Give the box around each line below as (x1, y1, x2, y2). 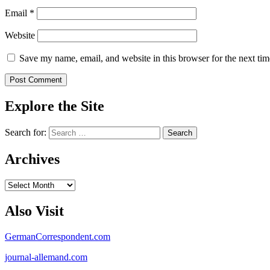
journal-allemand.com (5, 251, 87, 262)
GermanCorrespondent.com (5, 231, 110, 242)
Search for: (5, 127, 46, 138)
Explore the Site (5, 98, 104, 115)
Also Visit (5, 202, 64, 219)
